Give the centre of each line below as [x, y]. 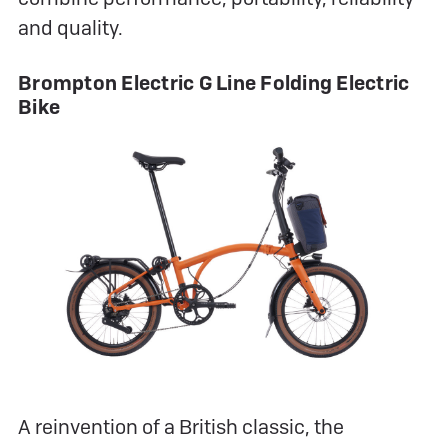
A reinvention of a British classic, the [181, 426]
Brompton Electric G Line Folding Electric [214, 82]
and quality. [70, 27]
